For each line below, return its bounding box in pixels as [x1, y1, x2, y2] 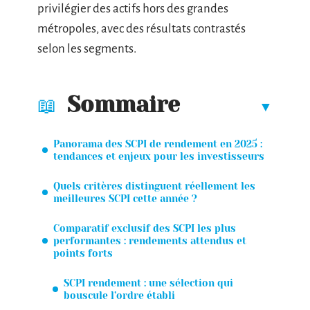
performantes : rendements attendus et [53, 235, 246, 246]
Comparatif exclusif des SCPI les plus [53, 222, 236, 234]
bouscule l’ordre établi [64, 289, 175, 301]
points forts [53, 247, 113, 259]
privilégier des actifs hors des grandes [37, 2, 228, 15]
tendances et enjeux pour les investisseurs [53, 150, 264, 162]
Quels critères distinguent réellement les [53, 180, 255, 192]
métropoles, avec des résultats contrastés [37, 22, 246, 35]
